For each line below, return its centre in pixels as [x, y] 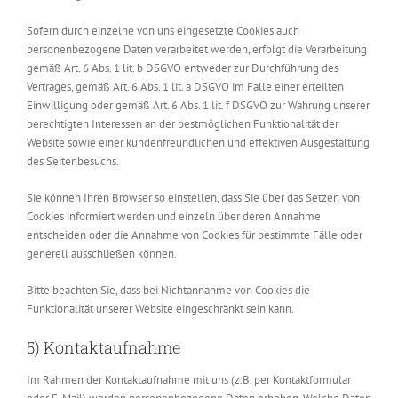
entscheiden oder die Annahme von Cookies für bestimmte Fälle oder [195, 235]
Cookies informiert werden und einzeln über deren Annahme [174, 216]
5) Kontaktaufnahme [103, 347]
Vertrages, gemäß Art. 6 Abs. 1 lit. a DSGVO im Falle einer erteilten [185, 86]
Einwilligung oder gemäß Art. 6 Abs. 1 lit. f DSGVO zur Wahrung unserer [198, 105]
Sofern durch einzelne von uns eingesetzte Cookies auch [163, 30]
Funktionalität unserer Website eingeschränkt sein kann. [160, 308]
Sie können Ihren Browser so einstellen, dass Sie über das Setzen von [193, 197]
